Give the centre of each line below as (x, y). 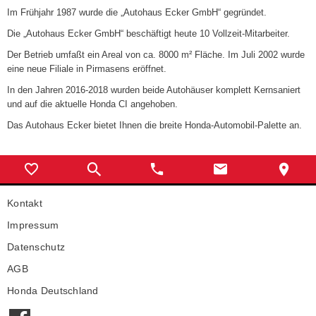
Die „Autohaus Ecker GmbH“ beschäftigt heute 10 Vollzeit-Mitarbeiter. (148, 33)
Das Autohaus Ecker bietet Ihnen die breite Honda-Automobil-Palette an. (154, 125)
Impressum (33, 225)
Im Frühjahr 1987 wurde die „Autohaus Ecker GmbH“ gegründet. (137, 12)
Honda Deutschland (53, 291)
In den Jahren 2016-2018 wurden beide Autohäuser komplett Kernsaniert (154, 90)
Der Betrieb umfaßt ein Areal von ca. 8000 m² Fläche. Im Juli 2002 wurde (156, 54)
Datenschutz (36, 247)
